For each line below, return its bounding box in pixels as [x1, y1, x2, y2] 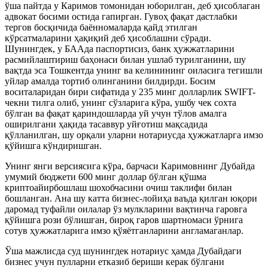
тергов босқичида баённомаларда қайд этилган [5, 22, 197, 32]
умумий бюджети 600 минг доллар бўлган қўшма [5, 171, 206, 182]
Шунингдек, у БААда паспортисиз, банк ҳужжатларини [5, 43, 234, 54]
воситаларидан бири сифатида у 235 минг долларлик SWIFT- [5, 86, 255, 97]
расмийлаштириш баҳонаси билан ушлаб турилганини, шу [5, 54, 246, 65]
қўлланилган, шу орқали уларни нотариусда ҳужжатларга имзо [5, 129, 263, 140]
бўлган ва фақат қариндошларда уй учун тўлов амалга [5, 108, 227, 118]
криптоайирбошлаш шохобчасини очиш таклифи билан [5, 182, 232, 193]
